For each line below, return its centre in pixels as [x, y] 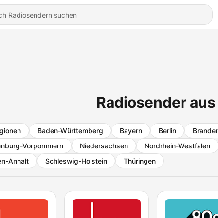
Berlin [167, 131]
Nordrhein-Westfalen [177, 146]
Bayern [131, 131]
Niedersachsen [104, 146]
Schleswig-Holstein [76, 161]
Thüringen [140, 161]
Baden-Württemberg [70, 131]
